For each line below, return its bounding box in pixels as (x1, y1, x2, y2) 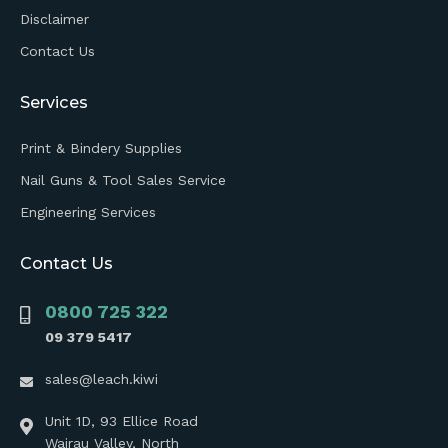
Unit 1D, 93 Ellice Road (45, 413, 198, 430)
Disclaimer (20, 11, 89, 28)
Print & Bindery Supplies (20, 140, 182, 157)
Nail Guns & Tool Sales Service (20, 172, 226, 189)
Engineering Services (20, 204, 156, 221)
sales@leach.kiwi (45, 371, 158, 388)
